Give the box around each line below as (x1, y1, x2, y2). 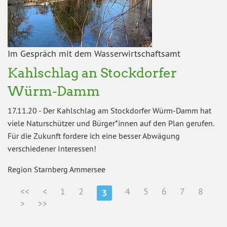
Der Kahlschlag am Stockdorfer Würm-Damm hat (43, 105, 211, 116)
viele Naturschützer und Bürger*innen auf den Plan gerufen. (8, 118, 214, 128)
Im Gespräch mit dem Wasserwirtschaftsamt (8, 47, 180, 59)
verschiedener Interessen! (8, 143, 96, 154)
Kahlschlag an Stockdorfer (8, 64, 177, 81)
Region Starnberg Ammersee (8, 164, 105, 174)
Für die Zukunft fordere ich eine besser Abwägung (8, 130, 180, 141)
